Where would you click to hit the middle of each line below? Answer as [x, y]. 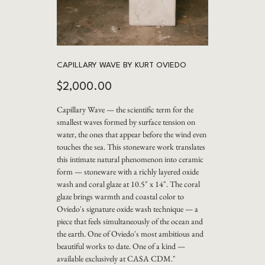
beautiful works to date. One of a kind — [121, 246]
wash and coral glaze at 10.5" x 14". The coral [128, 184]
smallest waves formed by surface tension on [126, 122]
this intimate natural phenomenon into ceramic [130, 159]
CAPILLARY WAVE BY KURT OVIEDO [121, 65]
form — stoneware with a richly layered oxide [127, 171]
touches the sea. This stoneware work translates [131, 146]
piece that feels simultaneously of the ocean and [130, 221]
